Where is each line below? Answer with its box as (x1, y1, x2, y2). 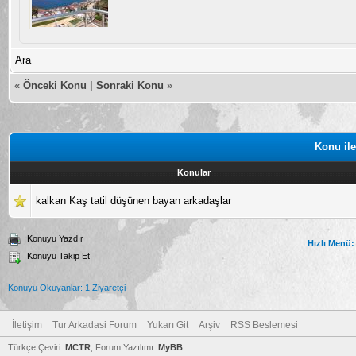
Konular (176, 167, 211, 177)
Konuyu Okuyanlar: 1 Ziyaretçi (8, 282, 126, 292)
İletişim (12, 319, 42, 331)
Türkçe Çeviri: (8, 342, 65, 352)
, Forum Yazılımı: (91, 342, 158, 352)
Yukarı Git (147, 319, 188, 331)
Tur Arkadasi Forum (52, 319, 137, 331)
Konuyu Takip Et (27, 250, 90, 261)
